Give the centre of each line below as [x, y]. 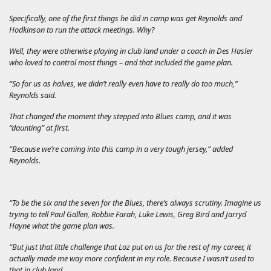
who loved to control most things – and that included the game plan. [121, 62]
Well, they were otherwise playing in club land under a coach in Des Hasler [131, 51]
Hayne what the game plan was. [62, 225]
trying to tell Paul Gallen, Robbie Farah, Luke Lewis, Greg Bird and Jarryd [128, 214]
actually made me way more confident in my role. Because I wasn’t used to [132, 258]
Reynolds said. [33, 95]
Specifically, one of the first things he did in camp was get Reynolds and [126, 18]
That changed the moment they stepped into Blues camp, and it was [120, 116]
